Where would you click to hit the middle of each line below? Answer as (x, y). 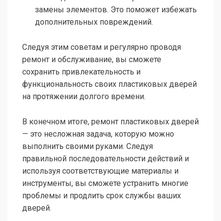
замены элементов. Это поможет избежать (116, 10)
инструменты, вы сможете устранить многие (105, 184)
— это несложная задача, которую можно (98, 134)
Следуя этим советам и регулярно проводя (102, 47)
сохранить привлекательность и (81, 72)
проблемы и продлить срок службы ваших (102, 196)
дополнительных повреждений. (94, 22)
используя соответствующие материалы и (100, 171)
